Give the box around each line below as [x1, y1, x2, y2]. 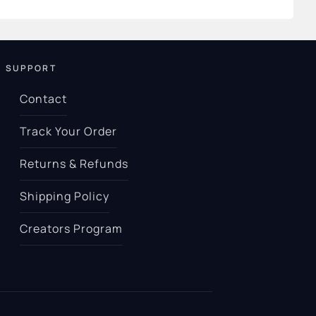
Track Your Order [20, 123, 117, 139]
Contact [20, 90, 68, 107]
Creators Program [20, 220, 123, 236]
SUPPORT [5, 61, 56, 74]
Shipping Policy [20, 188, 109, 204]
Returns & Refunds [20, 155, 128, 171]
